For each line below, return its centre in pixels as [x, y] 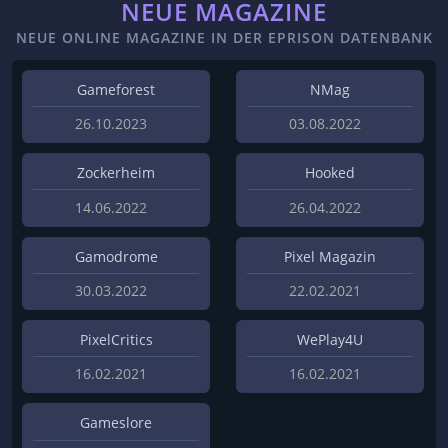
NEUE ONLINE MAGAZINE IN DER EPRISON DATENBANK [224, 37]
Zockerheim [116, 173]
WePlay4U [330, 339]
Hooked [330, 173]
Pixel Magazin [330, 256]
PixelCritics [116, 339]
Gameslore [116, 423]
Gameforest [116, 89]
